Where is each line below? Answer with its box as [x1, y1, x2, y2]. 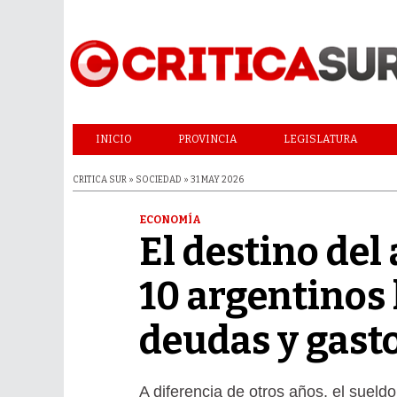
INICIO [96, 133, 132, 145]
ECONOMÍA [139, 214, 202, 227]
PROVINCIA [178, 133, 237, 145]
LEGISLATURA [284, 133, 358, 145]
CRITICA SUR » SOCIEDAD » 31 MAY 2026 [73, 175, 244, 185]
